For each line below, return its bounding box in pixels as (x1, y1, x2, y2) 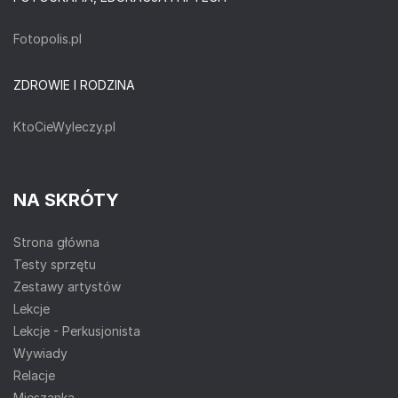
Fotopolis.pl (13, 30, 82, 46)
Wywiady (13, 345, 68, 361)
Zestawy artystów (13, 278, 121, 294)
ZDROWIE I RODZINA (13, 76, 135, 92)
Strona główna (13, 234, 99, 250)
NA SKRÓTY (13, 188, 119, 211)
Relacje (13, 367, 55, 383)
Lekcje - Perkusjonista (13, 322, 140, 338)
